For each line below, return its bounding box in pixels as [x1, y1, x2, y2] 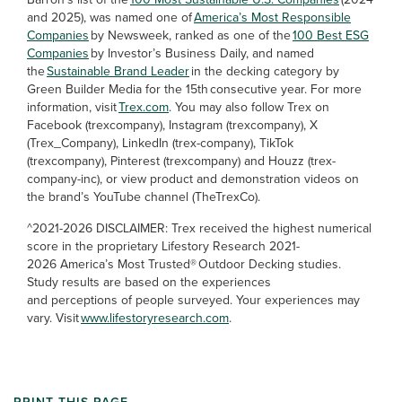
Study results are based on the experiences [27, 273, 271, 292]
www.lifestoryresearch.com [81, 309, 229, 328]
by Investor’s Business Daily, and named [89, 44, 314, 63]
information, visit [27, 98, 118, 117]
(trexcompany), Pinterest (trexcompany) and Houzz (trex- [27, 152, 336, 170]
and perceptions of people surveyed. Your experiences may [27, 291, 360, 310]
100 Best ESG [293, 26, 369, 45]
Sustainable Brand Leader [47, 62, 189, 81]
